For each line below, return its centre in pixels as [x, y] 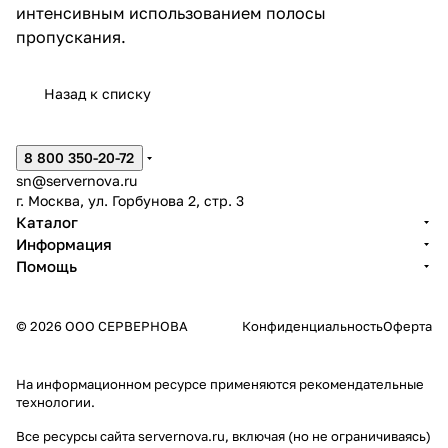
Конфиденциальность [312, 326]
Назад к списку [97, 93]
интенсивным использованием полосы [171, 12]
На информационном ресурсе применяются [157, 384]
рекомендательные [361, 384]
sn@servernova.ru [76, 180]
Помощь [46, 266]
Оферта [407, 326]
